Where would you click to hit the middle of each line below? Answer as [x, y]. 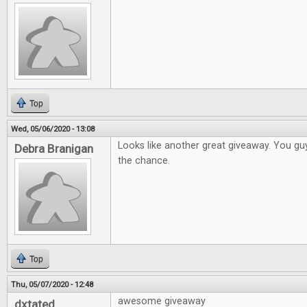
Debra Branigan [54, 149]
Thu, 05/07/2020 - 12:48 [52, 285]
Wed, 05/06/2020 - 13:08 [53, 129]
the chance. [144, 161]
